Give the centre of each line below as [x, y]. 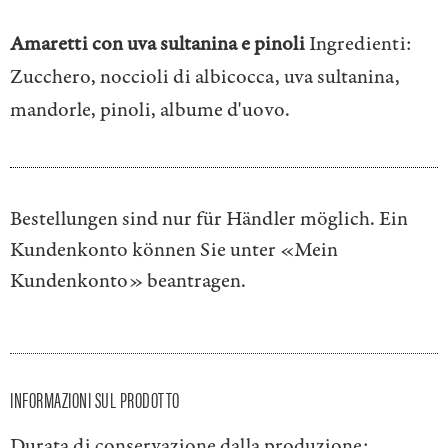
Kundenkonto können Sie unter [145, 250]
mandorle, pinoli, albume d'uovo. [150, 110]
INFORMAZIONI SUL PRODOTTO [95, 399]
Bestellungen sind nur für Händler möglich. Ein [209, 219]
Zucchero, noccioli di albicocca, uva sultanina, [205, 77]
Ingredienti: [358, 44]
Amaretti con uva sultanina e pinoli [157, 44]
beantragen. [194, 281]
